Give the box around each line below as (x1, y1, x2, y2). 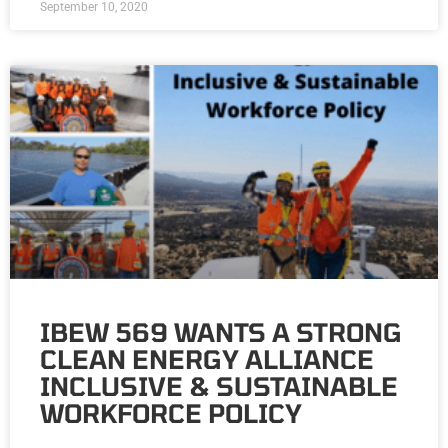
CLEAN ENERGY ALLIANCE (40, 344, 374, 375)
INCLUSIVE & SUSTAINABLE (40, 371, 398, 402)
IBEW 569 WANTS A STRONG (40, 317, 402, 348)
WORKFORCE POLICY (40, 398, 302, 429)
